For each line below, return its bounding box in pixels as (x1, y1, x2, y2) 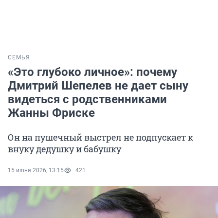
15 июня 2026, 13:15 (8, 167, 64, 174)
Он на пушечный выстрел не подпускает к (8, 131, 193, 144)
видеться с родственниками (8, 92, 167, 107)
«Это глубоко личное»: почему (8, 65, 177, 79)
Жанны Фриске (8, 106, 95, 120)
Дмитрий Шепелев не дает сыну (8, 79, 188, 93)
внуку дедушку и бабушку (8, 143, 121, 155)
